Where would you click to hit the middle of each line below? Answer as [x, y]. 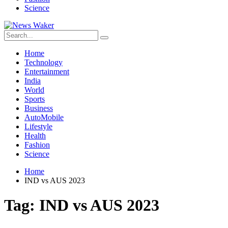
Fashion [37, 145]
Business [39, 108]
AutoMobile [44, 117]
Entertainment [47, 72]
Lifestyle [38, 126]
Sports [35, 99]
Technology [44, 62]
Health [35, 136]
